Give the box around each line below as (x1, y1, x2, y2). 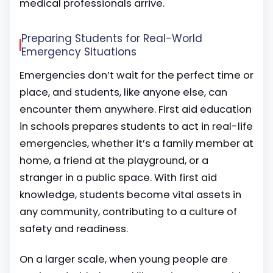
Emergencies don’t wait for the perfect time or (19, 68, 253, 82)
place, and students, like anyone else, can (19, 85, 227, 99)
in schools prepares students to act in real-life (19, 119, 253, 133)
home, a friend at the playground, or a (19, 154, 208, 168)
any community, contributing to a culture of (19, 205, 237, 219)
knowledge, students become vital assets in (19, 188, 241, 202)
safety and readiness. (19, 222, 128, 236)
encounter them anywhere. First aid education (19, 102, 252, 116)
